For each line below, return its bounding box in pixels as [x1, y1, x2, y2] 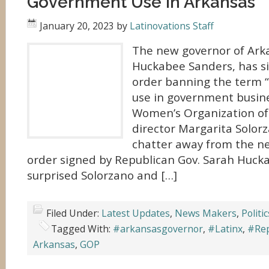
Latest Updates [101, 207, 170, 220]
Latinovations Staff [130, 19, 214, 32]
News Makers [175, 207, 237, 220]
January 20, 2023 [40, 19, 114, 32]
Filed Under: [46, 207, 101, 220]
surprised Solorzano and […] [27, 168, 177, 183]
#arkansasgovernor [113, 222, 203, 235]
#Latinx [208, 222, 243, 235]
